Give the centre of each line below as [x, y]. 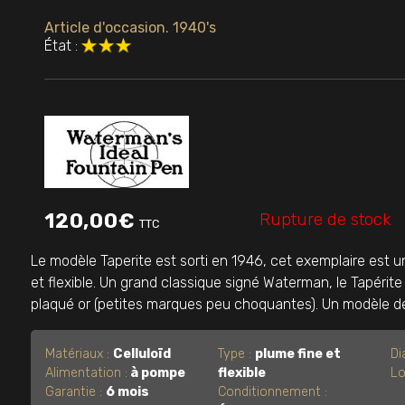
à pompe [156, 372]
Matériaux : [79, 353]
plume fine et [298, 353]
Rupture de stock [326, 219]
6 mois [127, 391]
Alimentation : [86, 372]
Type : [236, 353]
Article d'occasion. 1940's [130, 28]
